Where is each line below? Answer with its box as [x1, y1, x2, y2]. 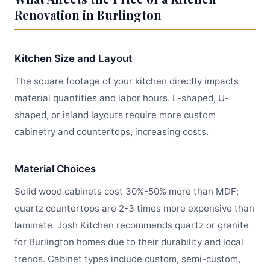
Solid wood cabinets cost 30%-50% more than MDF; [14, 186, 239, 197]
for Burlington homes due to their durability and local [14, 236, 243, 248]
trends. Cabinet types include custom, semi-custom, [14, 253, 240, 265]
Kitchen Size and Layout [14, 52, 132, 64]
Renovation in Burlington [14, 7, 162, 23]
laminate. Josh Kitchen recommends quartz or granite [14, 219, 249, 231]
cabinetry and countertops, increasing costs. [14, 126, 209, 137]
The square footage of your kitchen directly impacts [14, 75, 239, 87]
